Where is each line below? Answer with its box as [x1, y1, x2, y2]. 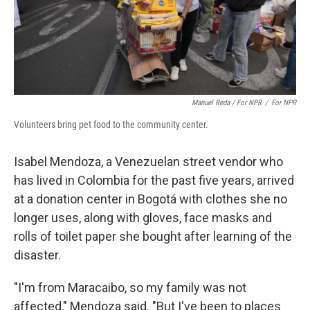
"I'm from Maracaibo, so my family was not [14, 280, 246, 295]
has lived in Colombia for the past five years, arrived [14, 173, 294, 188]
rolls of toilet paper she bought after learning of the [14, 229, 292, 244]
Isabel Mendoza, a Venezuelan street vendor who [14, 154, 283, 169]
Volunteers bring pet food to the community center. [14, 119, 208, 130]
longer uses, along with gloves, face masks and [14, 210, 272, 225]
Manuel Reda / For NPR [192, 98, 262, 107]
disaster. [14, 248, 61, 262]
